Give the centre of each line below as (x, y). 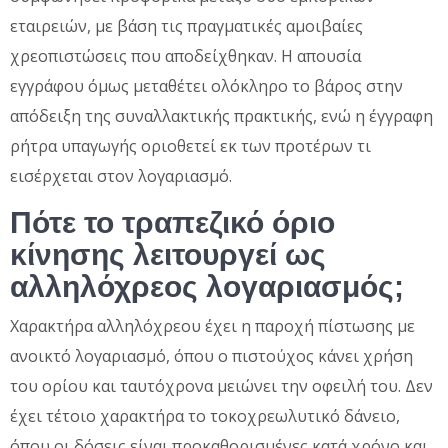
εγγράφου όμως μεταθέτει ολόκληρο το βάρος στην (206, 85)
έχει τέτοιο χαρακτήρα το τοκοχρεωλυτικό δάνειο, (205, 415)
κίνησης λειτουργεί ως (168, 254)
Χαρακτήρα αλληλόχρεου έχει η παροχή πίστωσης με (212, 325)
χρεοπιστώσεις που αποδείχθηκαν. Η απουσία (185, 55)
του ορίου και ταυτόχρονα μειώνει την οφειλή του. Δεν (221, 385)
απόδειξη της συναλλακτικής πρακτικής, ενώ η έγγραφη (221, 115)
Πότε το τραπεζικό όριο (172, 222)
